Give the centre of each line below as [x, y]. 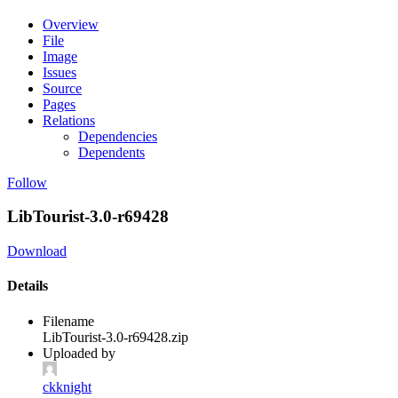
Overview [71, 24]
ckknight [67, 386]
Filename [68, 321]
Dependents [111, 152]
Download [37, 251]
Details [28, 286]
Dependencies [118, 136]
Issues [60, 72]
